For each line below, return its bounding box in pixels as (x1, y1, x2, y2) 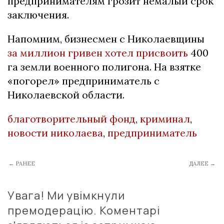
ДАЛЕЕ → (189, 159, 215, 167)
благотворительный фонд (7, 112, 135, 125)
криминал (140, 112, 190, 125)
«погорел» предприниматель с (7, 74, 159, 87)
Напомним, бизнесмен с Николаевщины (7, 32, 204, 45)
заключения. (7, 8, 69, 21)
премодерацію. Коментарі (7, 202, 160, 218)
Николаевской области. (7, 88, 124, 101)
